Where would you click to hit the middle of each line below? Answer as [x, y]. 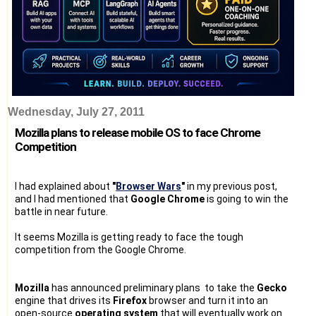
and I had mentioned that [73, 199]
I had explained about [63, 186]
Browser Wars [148, 186]
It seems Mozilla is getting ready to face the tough [129, 237]
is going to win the [247, 199]
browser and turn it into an [207, 300]
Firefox [130, 300]
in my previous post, [231, 186]
